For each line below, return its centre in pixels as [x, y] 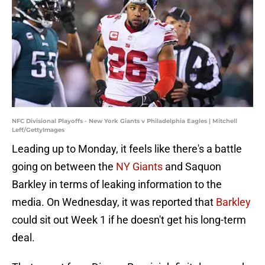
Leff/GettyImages [38, 130]
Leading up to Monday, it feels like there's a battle [127, 149]
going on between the [64, 167]
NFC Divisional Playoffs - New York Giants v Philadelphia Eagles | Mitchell [125, 121]
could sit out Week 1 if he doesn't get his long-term [129, 220]
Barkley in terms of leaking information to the [117, 185]
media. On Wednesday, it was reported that [114, 202]
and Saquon [192, 167]
